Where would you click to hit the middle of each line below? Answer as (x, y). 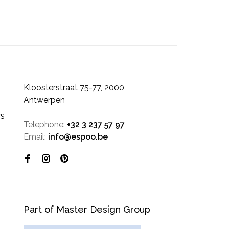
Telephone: (45, 125)
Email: (36, 137)
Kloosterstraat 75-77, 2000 (74, 88)
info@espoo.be (78, 137)
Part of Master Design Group (87, 210)
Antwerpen (44, 100)
